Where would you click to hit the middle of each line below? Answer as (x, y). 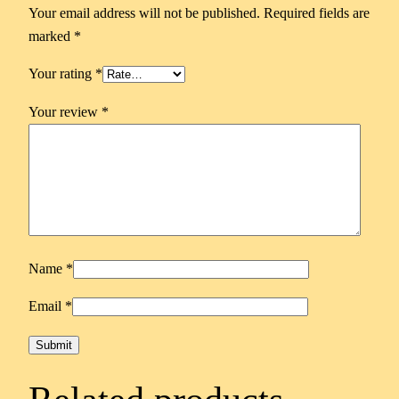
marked (51, 37)
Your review (65, 111)
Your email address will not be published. (144, 13)
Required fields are (317, 13)
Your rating (62, 74)
